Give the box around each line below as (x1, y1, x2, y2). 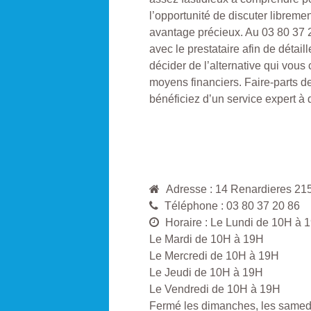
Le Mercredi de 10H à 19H (149, 249, 279, 262)
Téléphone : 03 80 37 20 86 (165, 199, 300, 212)
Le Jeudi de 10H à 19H (149, 266, 263, 278)
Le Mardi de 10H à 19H (149, 233, 264, 245)
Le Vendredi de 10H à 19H (149, 283, 280, 295)
